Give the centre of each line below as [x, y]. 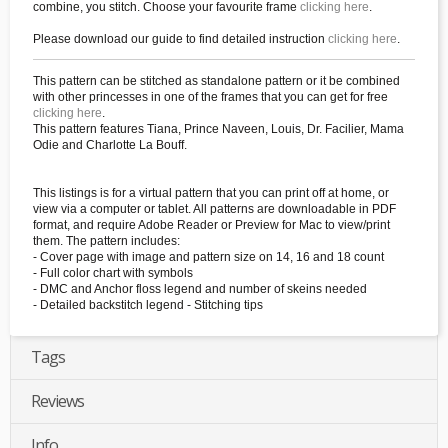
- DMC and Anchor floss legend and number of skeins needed [200, 289]
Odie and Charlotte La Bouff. [110, 145]
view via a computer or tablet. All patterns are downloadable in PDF [214, 209]
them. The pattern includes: [106, 241]
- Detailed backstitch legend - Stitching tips [148, 305]
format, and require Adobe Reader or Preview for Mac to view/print [211, 225]
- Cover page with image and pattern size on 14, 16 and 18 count [208, 257]
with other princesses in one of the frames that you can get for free [210, 97]
